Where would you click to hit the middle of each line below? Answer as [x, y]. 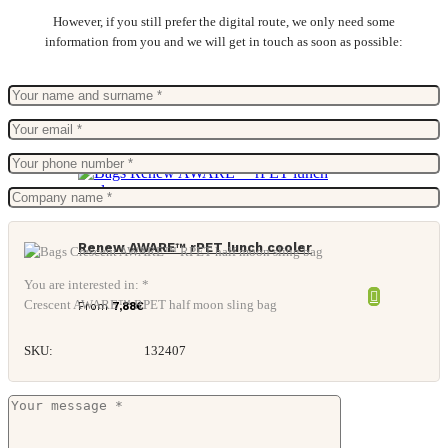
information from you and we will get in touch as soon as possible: [224, 42]
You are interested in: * [86, 285]
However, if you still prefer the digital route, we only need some [224, 22]
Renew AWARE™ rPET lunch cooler [195, 247]
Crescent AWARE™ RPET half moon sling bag [150, 305]
